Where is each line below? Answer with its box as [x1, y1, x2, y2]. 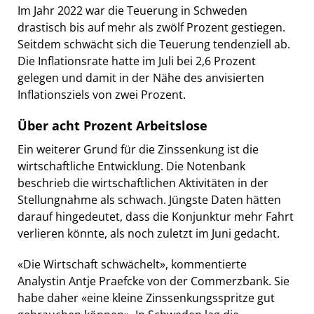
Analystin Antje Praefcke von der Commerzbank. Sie [18, 273, 289, 289]
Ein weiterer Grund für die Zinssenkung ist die [18, 141, 259, 157]
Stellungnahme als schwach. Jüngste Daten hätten [18, 191, 281, 207]
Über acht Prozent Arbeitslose [18, 116, 207, 134]
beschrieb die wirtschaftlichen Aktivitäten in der [18, 175, 268, 191]
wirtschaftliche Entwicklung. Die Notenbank [18, 158, 245, 174]
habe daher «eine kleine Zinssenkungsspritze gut [18, 289, 275, 306]
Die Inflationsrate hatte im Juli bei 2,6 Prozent [18, 53, 256, 69]
